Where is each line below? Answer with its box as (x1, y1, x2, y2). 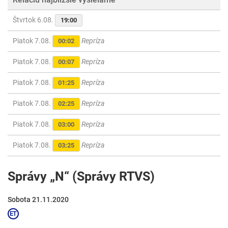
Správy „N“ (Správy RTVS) (8, 169, 155, 184)
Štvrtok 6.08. (13, 16, 55, 24)
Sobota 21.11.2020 (8, 195, 69, 204)
